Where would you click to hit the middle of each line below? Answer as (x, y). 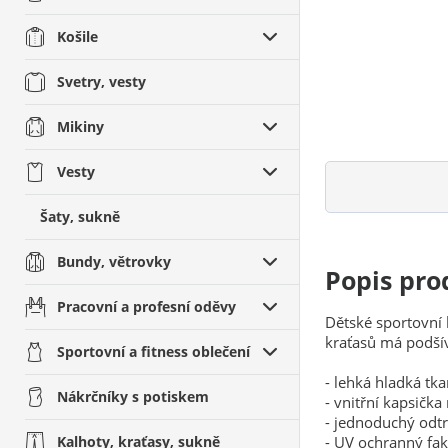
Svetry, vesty (101, 81)
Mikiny (80, 126)
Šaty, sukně (80, 216)
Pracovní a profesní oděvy (146, 306)
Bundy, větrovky (114, 261)
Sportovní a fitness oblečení (153, 351)
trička (428, 87)
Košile (77, 36)
